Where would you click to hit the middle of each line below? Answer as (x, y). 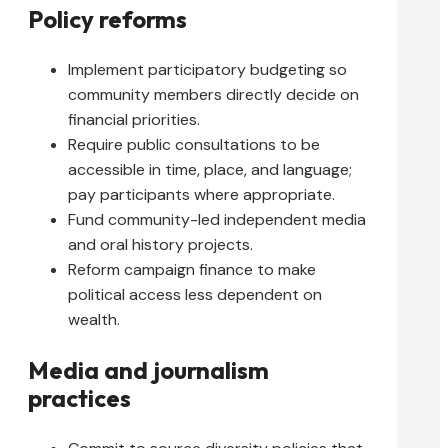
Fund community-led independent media (217, 220)
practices (79, 398)
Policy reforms (107, 19)
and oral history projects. (160, 245)
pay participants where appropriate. (201, 195)
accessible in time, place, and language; (210, 170)
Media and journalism (148, 370)
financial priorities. (134, 120)
